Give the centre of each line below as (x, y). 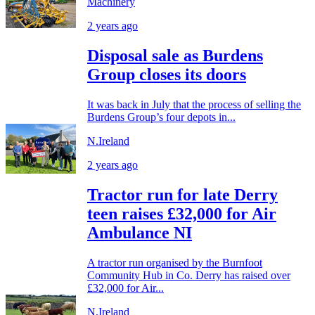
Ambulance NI (140, 232)
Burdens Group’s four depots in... (161, 117)
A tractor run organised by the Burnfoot (175, 262)
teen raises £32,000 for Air (182, 213)
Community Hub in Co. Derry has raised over (189, 275)
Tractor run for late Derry (182, 194)
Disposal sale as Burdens (175, 55)
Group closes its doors (167, 74)
